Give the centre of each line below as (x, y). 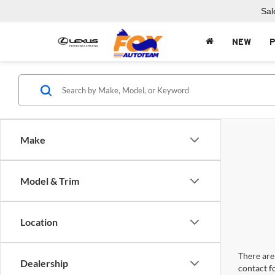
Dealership (44, 263)
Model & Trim (50, 181)
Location (39, 222)
